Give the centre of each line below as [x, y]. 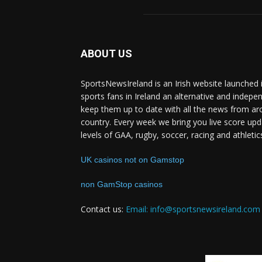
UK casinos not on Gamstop [132, 160]
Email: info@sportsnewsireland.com [193, 209]
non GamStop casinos [122, 184]
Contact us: [103, 209]
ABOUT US [106, 54]
